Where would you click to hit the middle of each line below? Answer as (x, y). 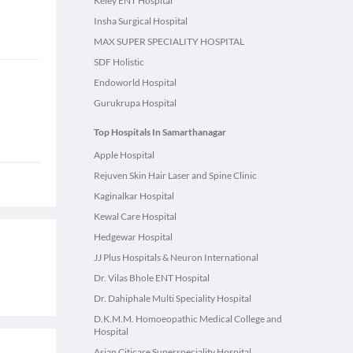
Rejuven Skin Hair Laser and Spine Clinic (175, 175)
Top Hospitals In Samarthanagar (160, 132)
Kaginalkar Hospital (134, 196)
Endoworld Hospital (135, 82)
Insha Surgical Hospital (141, 21)
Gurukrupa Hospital (135, 103)
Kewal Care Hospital (135, 216)
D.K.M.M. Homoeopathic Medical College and (188, 319)
